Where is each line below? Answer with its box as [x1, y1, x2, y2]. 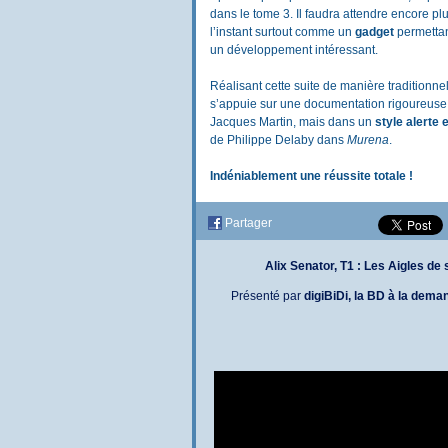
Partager [225, 216, 272, 230]
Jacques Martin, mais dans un [210, 115, 375, 129]
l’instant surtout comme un [210, 25, 355, 39]
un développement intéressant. [210, 43, 378, 57]
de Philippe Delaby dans [210, 133, 347, 147]
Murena [347, 133, 389, 147]
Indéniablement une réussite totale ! [210, 169, 413, 183]
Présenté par [230, 289, 304, 303]
